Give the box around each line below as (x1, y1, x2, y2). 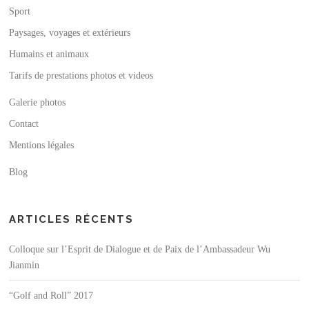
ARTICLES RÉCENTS (9, 213, 134, 226)
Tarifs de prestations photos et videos (9, 70, 154, 81)
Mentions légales (9, 140, 74, 150)
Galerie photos (9, 97, 66, 108)
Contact (9, 119, 39, 129)
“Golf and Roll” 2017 (9, 290, 94, 301)
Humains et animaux (9, 49, 90, 59)
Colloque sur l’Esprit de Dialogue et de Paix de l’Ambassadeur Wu (9, 244, 271, 255)
